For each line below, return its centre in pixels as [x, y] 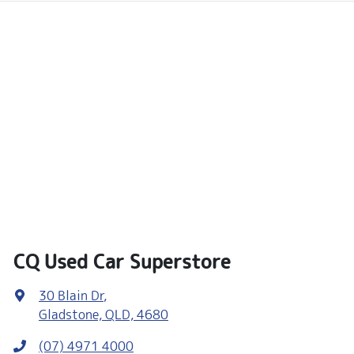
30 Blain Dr [71, 295]
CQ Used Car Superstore [122, 262]
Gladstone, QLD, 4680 [104, 314]
